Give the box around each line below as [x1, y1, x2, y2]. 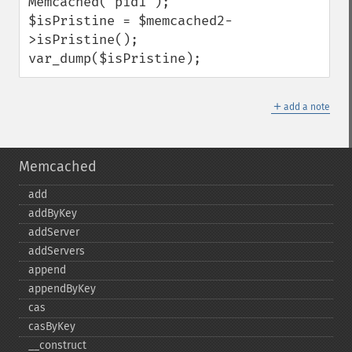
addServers [28, 244, 85, 258]
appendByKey [28, 282, 96, 295]
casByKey [28, 320, 75, 333]
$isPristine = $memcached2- [28, 13, 233, 29]
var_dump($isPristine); [28, 50, 201, 67]
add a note [284, 101, 330, 112]
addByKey [28, 207, 77, 220]
